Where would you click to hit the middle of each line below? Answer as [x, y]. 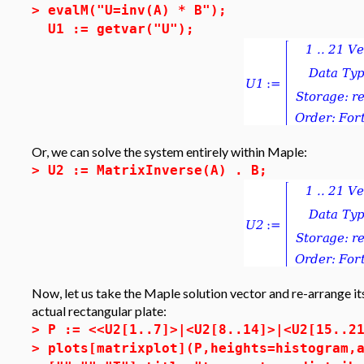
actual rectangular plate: [99, 311]
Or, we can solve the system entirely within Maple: [169, 152]
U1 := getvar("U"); [121, 29]
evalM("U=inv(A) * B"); [137, 10]
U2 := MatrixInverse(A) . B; [158, 170]
